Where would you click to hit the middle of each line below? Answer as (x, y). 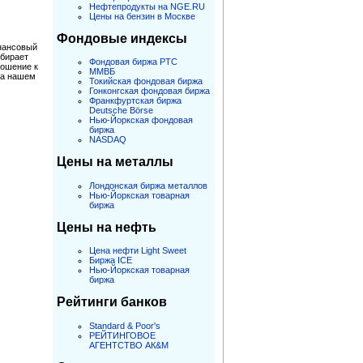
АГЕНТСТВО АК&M (129, 345)
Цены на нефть (107, 227)
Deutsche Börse (121, 111)
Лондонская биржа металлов (148, 185)
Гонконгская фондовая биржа (149, 91)
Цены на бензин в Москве (142, 16)
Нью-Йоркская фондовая (141, 120)
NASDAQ (108, 140)
